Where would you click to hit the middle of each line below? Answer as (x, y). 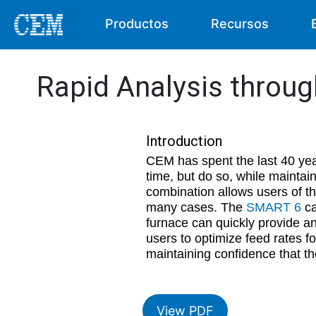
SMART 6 (274, 207)
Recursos (240, 24)
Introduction (184, 141)
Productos (137, 24)
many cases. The (196, 207)
